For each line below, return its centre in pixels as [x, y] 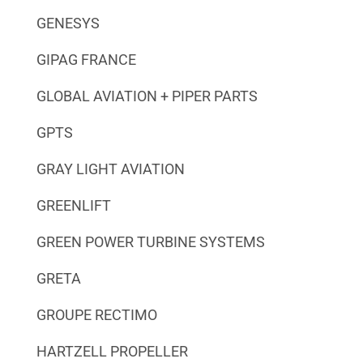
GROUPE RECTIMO [96, 314]
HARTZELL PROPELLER [112, 351]
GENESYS [68, 23]
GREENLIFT [73, 205]
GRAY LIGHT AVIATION [110, 169]
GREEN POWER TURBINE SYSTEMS [150, 241]
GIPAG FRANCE [86, 59]
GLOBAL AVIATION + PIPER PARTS [147, 96]
